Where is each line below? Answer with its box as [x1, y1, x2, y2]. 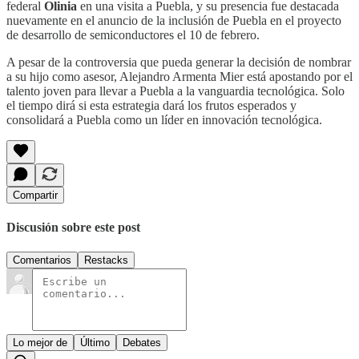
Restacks [84, 254, 128, 267]
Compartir [13, 188, 58, 201]
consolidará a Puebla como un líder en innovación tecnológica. [6, 112, 322, 127]
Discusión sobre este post [6, 220, 140, 234]
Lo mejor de [13, 337, 67, 349]
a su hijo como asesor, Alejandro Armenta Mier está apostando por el [6, 69, 353, 83]
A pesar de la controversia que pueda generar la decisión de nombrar [6, 54, 351, 69]
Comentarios [13, 254, 71, 267]
